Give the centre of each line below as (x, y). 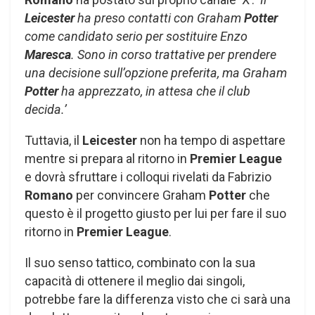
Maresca (48, 55)
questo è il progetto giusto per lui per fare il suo (155, 214)
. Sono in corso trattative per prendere (174, 55)
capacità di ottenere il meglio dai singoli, (135, 281)
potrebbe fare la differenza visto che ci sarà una (157, 300)
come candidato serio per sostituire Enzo (136, 37)
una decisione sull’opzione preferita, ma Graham (156, 73)
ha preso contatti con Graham (158, 18)
